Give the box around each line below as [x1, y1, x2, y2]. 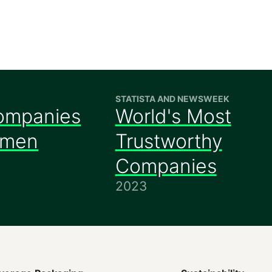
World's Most [115, 104, 231, 128]
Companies [115, 154, 217, 178]
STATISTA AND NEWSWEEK [115, 93, 229, 104]
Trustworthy [115, 129, 222, 153]
